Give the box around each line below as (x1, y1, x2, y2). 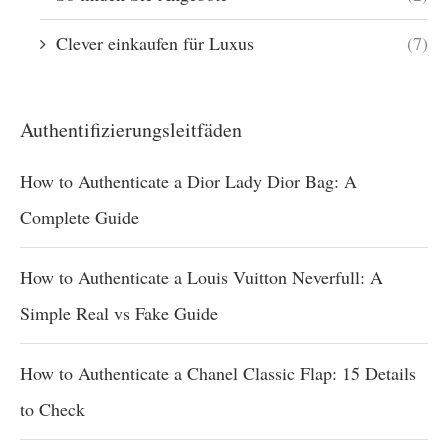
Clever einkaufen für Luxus (56, 31, 254, 55)
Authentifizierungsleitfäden (20, 116, 242, 143)
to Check (20, 397, 85, 421)
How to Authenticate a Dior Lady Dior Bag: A (20, 169, 357, 193)
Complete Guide (20, 205, 139, 229)
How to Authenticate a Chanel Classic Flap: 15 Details (20, 361, 416, 385)
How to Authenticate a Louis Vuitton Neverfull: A (20, 265, 383, 289)
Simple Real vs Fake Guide (20, 301, 218, 325)
